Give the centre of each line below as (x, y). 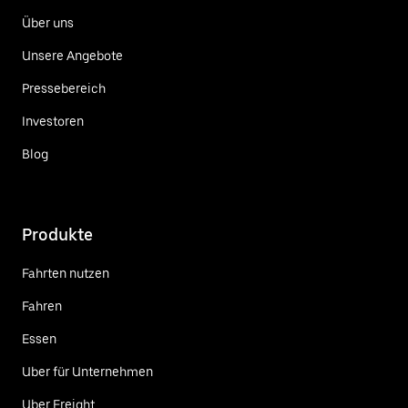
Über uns (48, 23)
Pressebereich (64, 89)
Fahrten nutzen (66, 274)
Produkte (57, 235)
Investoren (53, 122)
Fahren (42, 306)
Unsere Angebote (72, 56)
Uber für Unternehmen (87, 372)
